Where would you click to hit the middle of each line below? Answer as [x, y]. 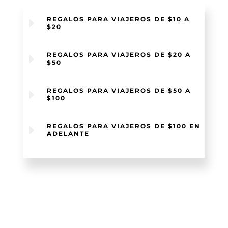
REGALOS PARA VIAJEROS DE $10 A [118, 19]
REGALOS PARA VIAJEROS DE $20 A [119, 54]
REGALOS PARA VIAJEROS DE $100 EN [123, 126]
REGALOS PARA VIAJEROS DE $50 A [119, 90]
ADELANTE [68, 133]
